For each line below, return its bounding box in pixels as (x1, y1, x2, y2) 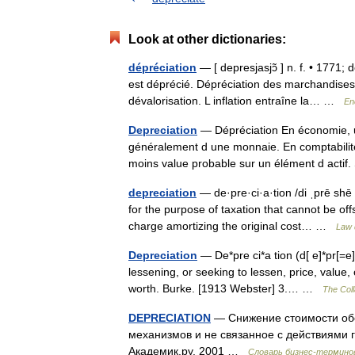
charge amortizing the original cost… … (128, 219, 336, 232)
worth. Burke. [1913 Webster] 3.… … (128, 282, 323, 295)
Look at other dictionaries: (128, 32, 286, 46)
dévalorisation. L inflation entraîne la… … (128, 94, 344, 107)
